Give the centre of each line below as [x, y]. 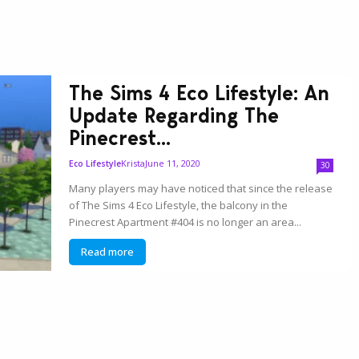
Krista [133, 163]
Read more [108, 251]
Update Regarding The [174, 115]
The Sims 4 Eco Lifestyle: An [200, 93]
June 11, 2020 [173, 163]
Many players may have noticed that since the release [201, 188]
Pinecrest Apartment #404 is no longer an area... [186, 222]
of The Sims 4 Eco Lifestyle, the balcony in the [179, 205]
